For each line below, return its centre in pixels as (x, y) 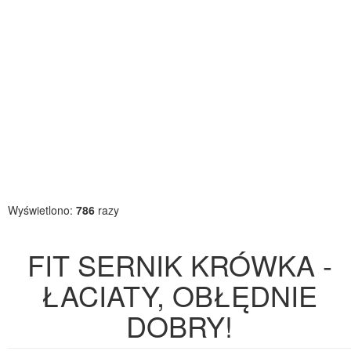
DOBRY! (179, 326)
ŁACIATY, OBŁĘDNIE (179, 295)
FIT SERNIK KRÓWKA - (179, 264)
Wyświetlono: (42, 210)
